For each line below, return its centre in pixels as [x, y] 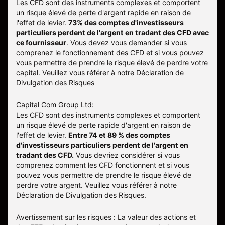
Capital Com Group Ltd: [55, 105]
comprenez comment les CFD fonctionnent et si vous [103, 165]
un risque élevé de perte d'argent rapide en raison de [103, 13]
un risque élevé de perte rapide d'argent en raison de [103, 125]
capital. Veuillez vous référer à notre [76, 73]
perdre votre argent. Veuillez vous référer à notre [96, 185]
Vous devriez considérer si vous [127, 155]
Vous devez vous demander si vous [128, 43]
